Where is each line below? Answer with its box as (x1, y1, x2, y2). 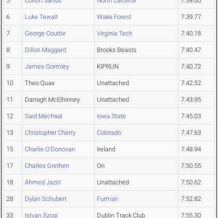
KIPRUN (97, 63, 119, 71)
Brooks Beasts (97, 46, 137, 54)
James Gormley (25, 63, 69, 71)
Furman (97, 195, 118, 203)
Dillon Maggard (25, 46, 66, 54)
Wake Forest (97, 13, 131, 21)
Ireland (97, 145, 115, 153)
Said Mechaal (25, 112, 62, 120)
